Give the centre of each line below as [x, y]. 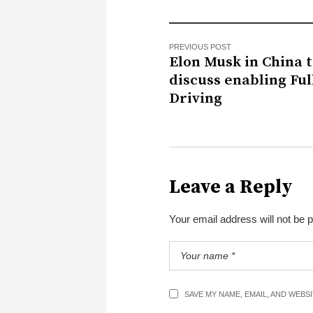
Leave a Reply [231, 187]
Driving [196, 98]
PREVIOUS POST [200, 46]
